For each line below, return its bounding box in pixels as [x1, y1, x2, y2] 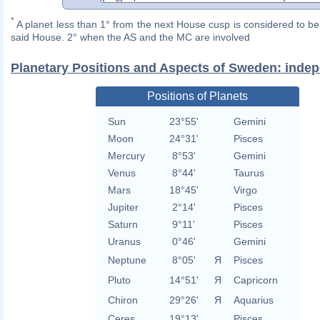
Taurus [233, 167, 264, 179]
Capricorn [233, 274, 278, 286]
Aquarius [233, 294, 274, 306]
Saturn [107, 219, 138, 231]
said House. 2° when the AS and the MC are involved [11, 31, 250, 44]
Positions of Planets [146, 90, 248, 103]
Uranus [107, 236, 141, 248]
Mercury [107, 150, 145, 162]
